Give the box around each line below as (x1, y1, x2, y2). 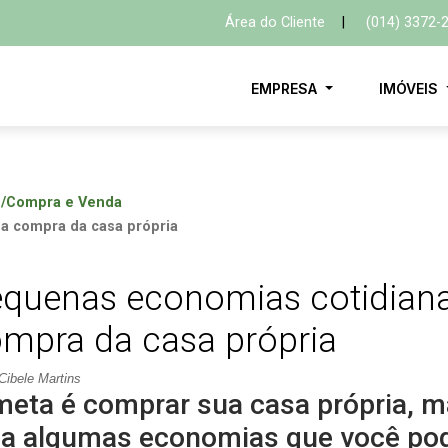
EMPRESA (251, 80, 322, 97)
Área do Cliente (225, 14, 325, 32)
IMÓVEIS (379, 80, 443, 97)
